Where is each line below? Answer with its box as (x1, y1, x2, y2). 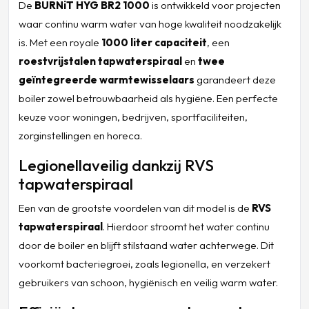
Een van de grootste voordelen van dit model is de (18, 201, 252, 215)
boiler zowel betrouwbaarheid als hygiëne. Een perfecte (18, 91, 278, 105)
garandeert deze (194, 72, 276, 86)
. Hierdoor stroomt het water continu (102, 219, 270, 233)
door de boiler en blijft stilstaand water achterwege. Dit (18, 238, 274, 252)
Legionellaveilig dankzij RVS (18, 154, 214, 175)
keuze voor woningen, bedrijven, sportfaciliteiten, (18, 110, 248, 123)
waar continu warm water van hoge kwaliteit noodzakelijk (18, 17, 281, 30)
